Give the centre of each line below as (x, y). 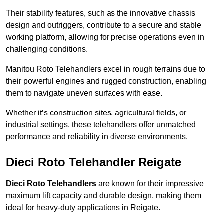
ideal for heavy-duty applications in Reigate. (83, 208)
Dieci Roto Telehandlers (51, 184)
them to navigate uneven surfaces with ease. (84, 93)
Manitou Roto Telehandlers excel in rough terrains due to (106, 69)
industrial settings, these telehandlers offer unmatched (101, 125)
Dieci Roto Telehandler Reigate (94, 162)
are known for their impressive (150, 184)
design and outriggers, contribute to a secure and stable (104, 25)
